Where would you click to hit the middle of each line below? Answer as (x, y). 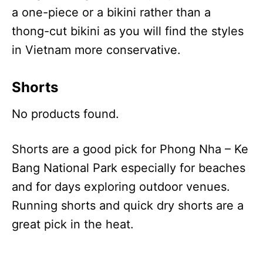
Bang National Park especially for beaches (129, 168)
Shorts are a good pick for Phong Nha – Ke (130, 149)
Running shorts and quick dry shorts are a (128, 205)
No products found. (65, 114)
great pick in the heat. (73, 224)
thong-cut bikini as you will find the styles (128, 31)
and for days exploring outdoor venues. (121, 186)
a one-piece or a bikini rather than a (111, 12)
